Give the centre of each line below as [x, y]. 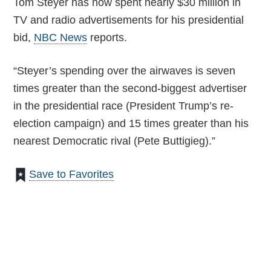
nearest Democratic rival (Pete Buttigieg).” [115, 141]
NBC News [61, 38]
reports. [107, 38]
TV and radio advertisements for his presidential [129, 20]
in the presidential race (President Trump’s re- [124, 106]
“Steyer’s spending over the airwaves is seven [125, 71]
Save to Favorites [72, 174]
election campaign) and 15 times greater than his [131, 123]
